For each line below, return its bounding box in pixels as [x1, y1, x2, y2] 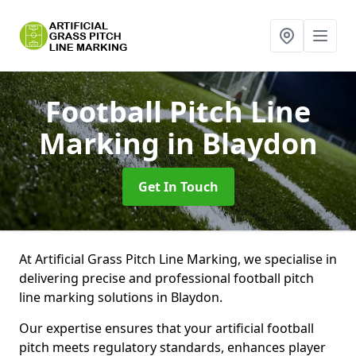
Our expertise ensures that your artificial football [19, 319, 314, 337]
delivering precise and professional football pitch [19, 269, 314, 287]
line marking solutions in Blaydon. [19, 288, 226, 306]
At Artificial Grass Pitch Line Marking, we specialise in [19, 250, 337, 268]
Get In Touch [137, 178, 219, 195]
